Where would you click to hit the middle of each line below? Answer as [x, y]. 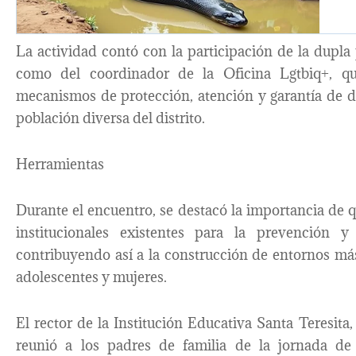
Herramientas [60, 164]
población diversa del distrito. [110, 118]
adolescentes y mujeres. [91, 277]
